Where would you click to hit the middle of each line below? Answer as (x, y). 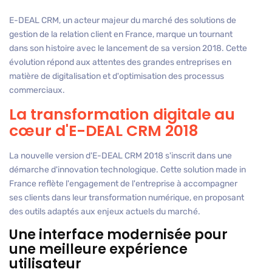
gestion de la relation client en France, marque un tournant (121, 35)
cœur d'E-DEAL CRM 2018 (104, 131)
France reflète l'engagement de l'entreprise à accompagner (123, 184)
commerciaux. (37, 90)
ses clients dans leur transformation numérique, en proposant (127, 198)
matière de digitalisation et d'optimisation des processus (117, 76)
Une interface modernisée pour (118, 235)
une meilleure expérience (98, 250)
